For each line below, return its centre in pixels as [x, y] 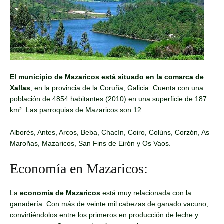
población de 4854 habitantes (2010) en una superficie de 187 [108, 99]
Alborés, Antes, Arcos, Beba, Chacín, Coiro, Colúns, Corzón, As [110, 132]
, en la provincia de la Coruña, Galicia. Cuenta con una [117, 88]
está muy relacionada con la [146, 193]
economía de [42, 193]
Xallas [20, 88]
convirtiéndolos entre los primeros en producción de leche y [104, 215]
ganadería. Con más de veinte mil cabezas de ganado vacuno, [109, 204]
